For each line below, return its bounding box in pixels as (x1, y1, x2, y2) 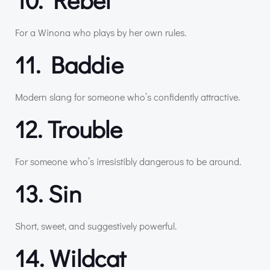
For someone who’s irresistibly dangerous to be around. (15, 154, 241, 168)
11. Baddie (15, 48, 124, 80)
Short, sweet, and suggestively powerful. (15, 219, 177, 232)
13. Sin (15, 177, 81, 209)
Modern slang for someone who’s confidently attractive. (15, 90, 240, 103)
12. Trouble (15, 112, 122, 145)
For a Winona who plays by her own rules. (15, 25, 186, 39)
